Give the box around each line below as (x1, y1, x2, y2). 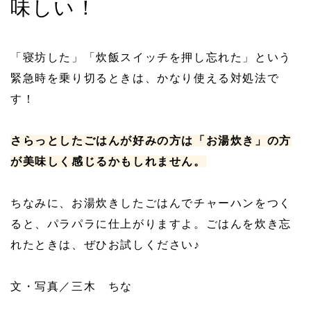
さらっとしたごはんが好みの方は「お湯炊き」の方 (10, 134, 292, 146)
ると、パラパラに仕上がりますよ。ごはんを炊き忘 (10, 217, 292, 230)
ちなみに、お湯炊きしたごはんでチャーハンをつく (10, 196, 292, 209)
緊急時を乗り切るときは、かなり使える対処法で (10, 72, 280, 84)
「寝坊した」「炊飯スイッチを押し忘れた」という (10, 51, 292, 63)
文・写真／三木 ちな (10, 280, 133, 292)
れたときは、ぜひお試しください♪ (10, 238, 201, 251)
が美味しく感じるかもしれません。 (10, 155, 206, 167)
